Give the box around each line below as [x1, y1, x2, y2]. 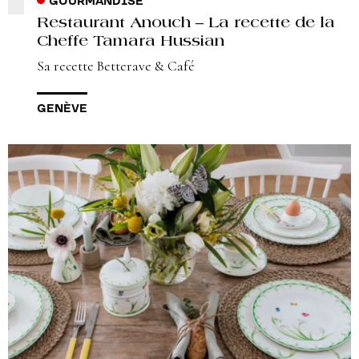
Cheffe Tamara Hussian [37, 34, 224, 50]
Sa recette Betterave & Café [37, 57, 195, 75]
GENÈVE [37, 102, 87, 115]
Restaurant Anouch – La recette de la [37, 15, 335, 31]
